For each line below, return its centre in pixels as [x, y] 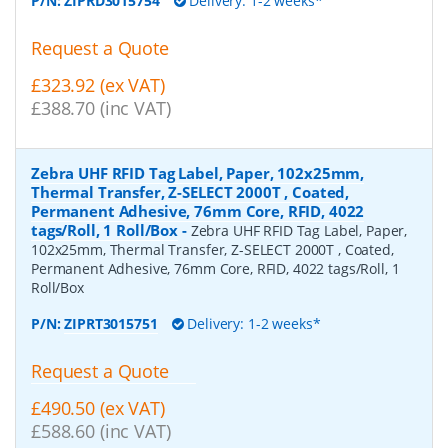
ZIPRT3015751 [111, 323]
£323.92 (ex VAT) [98, 85]
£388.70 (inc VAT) [101, 108]
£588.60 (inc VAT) [101, 430]
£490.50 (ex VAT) [98, 407]
